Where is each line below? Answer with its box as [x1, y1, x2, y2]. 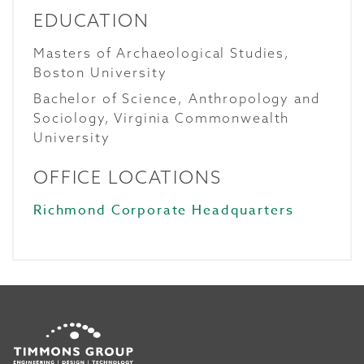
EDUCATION [33, 9, 149, 32]
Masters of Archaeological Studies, [33, 45, 290, 61]
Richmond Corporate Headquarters [33, 201, 294, 220]
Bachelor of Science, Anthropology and [33, 90, 320, 106]
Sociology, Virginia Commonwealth [33, 110, 290, 126]
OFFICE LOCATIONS [33, 166, 222, 188]
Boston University [33, 64, 167, 80]
